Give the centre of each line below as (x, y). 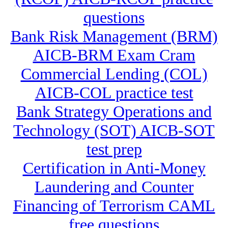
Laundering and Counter (114, 187)
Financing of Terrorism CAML (114, 206)
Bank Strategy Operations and (114, 112)
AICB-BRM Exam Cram (114, 55)
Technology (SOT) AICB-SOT (114, 131)
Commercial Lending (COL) (114, 74)
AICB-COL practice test (114, 93)
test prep (114, 149)
